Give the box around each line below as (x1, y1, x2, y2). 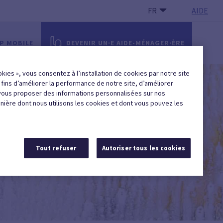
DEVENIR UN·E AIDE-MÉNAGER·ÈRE (66, 38, 185, 47)
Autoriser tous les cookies (102, 144, 185, 152)
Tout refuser (35, 144, 77, 152)
